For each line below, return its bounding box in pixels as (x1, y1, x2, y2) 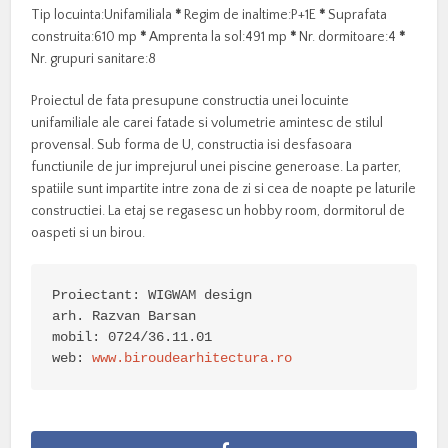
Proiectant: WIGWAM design (52, 287, 253, 304)
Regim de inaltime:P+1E (184, 7, 317, 24)
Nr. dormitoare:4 (299, 29, 397, 46)
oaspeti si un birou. (31, 225, 146, 242)
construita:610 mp (31, 29, 138, 46)
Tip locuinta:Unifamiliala (31, 7, 173, 24)
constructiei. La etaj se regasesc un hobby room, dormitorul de (31, 203, 406, 220)
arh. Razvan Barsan (52, 308, 197, 325)
